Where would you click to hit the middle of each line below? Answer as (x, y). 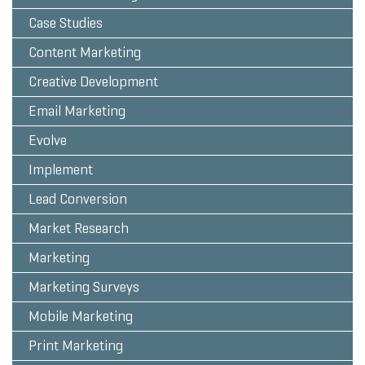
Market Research (79, 229)
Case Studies (66, 23)
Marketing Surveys (84, 287)
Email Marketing (77, 111)
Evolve (48, 141)
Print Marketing (76, 346)
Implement (61, 170)
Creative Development (93, 82)
